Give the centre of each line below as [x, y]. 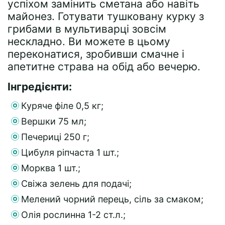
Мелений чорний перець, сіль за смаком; [112, 199]
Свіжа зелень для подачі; [76, 184]
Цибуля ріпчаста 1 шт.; [70, 153]
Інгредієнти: [40, 87]
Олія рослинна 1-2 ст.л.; [73, 215]
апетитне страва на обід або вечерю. [104, 67]
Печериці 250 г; [55, 137]
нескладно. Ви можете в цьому [89, 42]
